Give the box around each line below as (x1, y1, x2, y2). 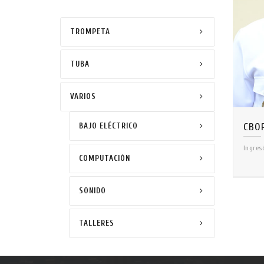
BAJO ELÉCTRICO (79, 121, 138, 130)
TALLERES (79, 219, 114, 227)
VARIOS (70, 92, 96, 101)
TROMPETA (70, 27, 110, 36)
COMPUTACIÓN (79, 154, 130, 163)
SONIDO (79, 186, 106, 195)
